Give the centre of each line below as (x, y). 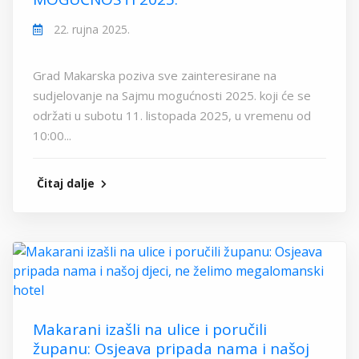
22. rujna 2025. (90, 30)
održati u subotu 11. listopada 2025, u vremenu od (172, 116)
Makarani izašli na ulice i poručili (150, 330)
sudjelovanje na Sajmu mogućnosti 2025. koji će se (172, 96)
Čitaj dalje (67, 184)
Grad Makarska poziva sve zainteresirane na (155, 76)
